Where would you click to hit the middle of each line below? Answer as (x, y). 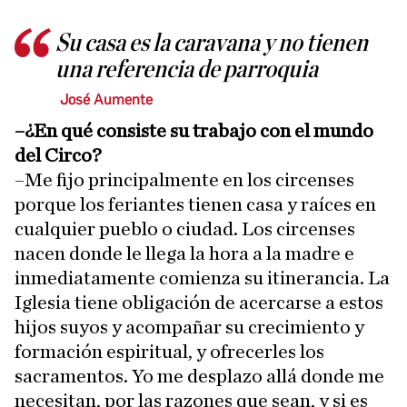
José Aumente (106, 100)
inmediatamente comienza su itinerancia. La (202, 278)
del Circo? (58, 156)
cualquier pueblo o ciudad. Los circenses (185, 229)
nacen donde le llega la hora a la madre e (184, 254)
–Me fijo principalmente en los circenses (184, 180)
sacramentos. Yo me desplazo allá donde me (199, 377)
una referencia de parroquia (187, 70)
